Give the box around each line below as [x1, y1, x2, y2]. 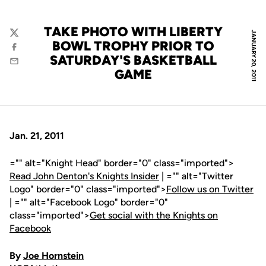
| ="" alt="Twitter [159, 170, 233, 182]
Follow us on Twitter [166, 183, 254, 195]
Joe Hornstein [23, 250, 84, 261]
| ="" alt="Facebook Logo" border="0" [9, 197, 168, 208]
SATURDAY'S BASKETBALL [49, 52, 217, 68]
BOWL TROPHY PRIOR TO [52, 38, 214, 54]
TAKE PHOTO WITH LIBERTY [43, 24, 223, 40]
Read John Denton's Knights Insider [9, 170, 159, 182]
